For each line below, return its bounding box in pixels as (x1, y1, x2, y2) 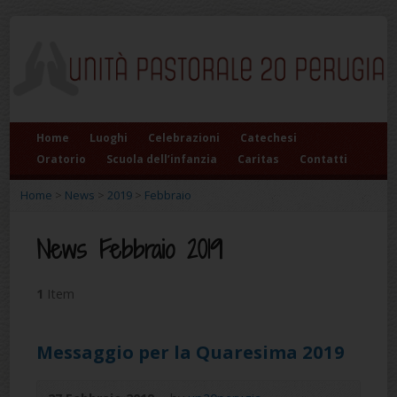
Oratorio (36, 152, 87, 167)
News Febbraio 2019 (36, 231, 223, 267)
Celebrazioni (148, 130, 221, 145)
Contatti (300, 152, 348, 167)
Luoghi (90, 130, 128, 145)
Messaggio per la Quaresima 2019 (36, 339, 346, 364)
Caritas (237, 152, 280, 167)
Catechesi (240, 130, 298, 145)
